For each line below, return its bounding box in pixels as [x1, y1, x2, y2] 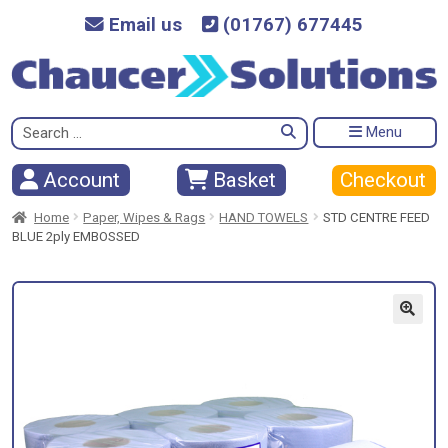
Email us [104, 14, 182, 36]
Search [10, 115, 57, 134]
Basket [207, 168, 276, 193]
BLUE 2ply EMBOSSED [12, 228, 140, 244]
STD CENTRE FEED [322, 209, 430, 225]
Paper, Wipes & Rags [83, 209, 206, 225]
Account [38, 168, 120, 193]
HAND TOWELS [219, 209, 309, 225]
